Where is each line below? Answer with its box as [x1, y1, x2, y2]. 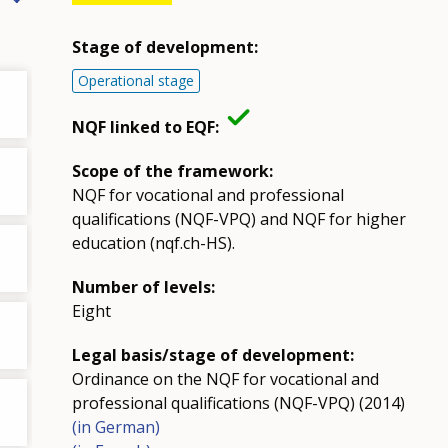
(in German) [71, 415, 160, 438]
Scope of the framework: [71, 159, 273, 182]
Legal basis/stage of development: [71, 343, 354, 366]
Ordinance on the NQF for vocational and [71, 367, 379, 390]
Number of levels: [71, 275, 215, 298]
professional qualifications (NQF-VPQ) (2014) [71, 391, 405, 414]
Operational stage [77, 70, 194, 90]
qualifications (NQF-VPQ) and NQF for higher [71, 207, 406, 230]
